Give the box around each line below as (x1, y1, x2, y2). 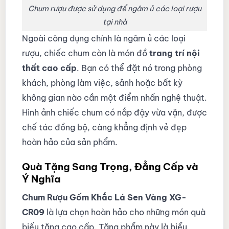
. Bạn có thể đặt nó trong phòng (76, 63, 202, 74)
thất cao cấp (21, 63, 77, 74)
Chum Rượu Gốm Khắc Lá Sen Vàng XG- (21, 192, 187, 202)
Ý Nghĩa (21, 173, 61, 186)
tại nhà (102, 17, 127, 27)
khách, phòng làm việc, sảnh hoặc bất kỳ (21, 78, 182, 88)
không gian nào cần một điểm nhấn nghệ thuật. (21, 93, 207, 103)
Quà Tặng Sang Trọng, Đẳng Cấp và (21, 161, 198, 173)
